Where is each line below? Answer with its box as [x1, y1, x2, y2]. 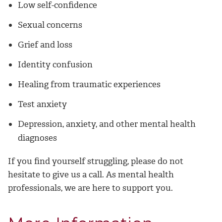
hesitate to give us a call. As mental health [8, 168, 174, 180]
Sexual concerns [18, 19, 82, 30]
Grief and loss [18, 39, 72, 50]
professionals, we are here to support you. [8, 182, 173, 193]
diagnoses [18, 132, 57, 143]
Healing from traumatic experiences [18, 78, 161, 90]
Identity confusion [18, 58, 93, 70]
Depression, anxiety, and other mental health [18, 118, 196, 129]
